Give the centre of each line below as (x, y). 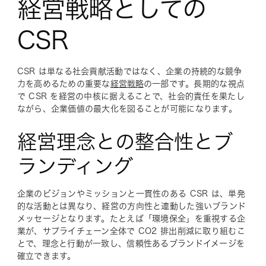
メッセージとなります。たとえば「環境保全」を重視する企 (131, 218)
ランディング (75, 166)
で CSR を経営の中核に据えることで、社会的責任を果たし (131, 96)
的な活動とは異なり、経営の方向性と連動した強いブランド (132, 206)
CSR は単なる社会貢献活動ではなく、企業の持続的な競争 (129, 71)
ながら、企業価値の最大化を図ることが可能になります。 (127, 108)
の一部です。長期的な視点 (194, 83)
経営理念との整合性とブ (125, 141)
